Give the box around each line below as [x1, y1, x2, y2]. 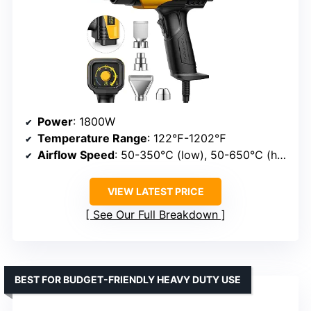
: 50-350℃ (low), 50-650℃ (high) [115, 148, 277, 162]
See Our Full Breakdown [93, 208, 218, 222]
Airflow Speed [37, 148, 115, 162]
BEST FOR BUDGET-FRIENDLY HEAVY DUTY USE [15, 274, 241, 286]
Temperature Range [37, 131, 147, 146]
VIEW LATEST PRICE [107, 185, 204, 198]
